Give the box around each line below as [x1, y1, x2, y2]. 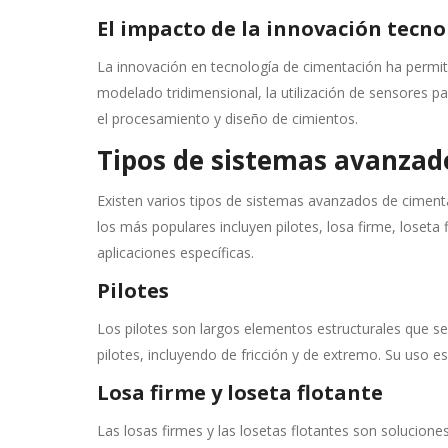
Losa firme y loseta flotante [97, 379, 383, 406]
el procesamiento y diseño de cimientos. [97, 109, 358, 128]
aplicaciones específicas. [97, 243, 254, 262]
